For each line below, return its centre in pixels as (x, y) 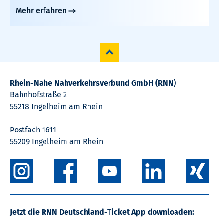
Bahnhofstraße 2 (38, 95)
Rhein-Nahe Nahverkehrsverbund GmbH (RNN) (93, 83)
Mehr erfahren (41, 11)
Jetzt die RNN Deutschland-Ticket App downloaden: (102, 212)
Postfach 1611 (33, 130)
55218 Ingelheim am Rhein (56, 107)
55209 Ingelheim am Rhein (56, 142)
